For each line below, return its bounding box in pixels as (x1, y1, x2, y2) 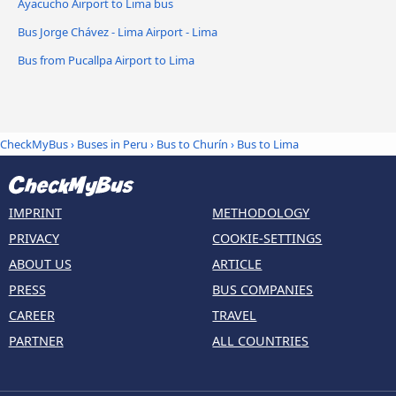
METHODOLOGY (212, 203, 310, 221)
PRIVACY (8, 229, 59, 247)
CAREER (8, 306, 55, 324)
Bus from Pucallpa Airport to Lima (18, 51, 194, 68)
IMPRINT (8, 203, 62, 221)
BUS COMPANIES (212, 280, 314, 298)
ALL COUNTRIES (212, 331, 309, 349)
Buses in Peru (77, 136, 148, 153)
